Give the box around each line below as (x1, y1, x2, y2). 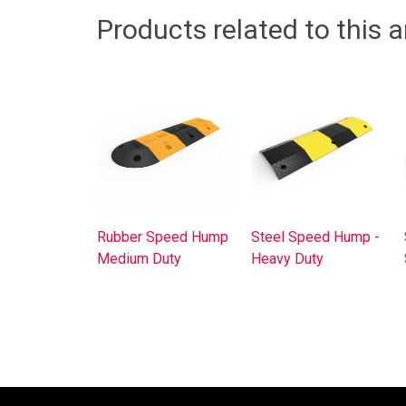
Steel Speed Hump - (250, 227, 380, 246)
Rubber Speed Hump (97, 227, 228, 246)
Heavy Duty (250, 249, 324, 267)
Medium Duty (97, 249, 181, 267)
